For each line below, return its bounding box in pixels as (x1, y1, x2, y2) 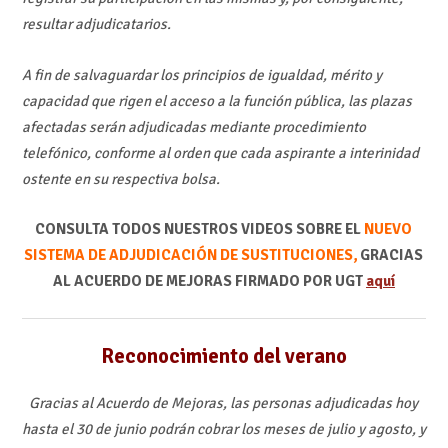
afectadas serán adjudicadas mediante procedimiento (21, 117, 366, 136)
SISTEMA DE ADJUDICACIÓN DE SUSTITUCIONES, (24, 245, 358, 264)
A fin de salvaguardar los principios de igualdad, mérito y (21, 65, 382, 84)
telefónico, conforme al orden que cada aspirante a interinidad (21, 143, 419, 162)
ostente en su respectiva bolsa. (21, 169, 220, 188)
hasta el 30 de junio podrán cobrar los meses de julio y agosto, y (21, 419, 426, 438)
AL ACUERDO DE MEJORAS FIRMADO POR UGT (52, 271, 366, 290)
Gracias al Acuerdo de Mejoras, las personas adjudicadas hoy (29, 393, 419, 412)
